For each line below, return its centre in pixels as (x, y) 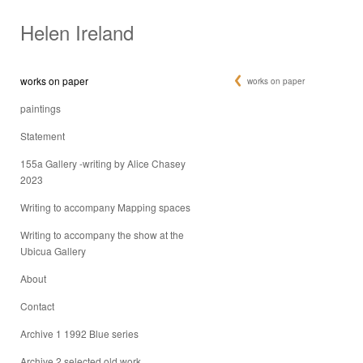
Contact (37, 306)
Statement (43, 136)
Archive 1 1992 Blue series (79, 333)
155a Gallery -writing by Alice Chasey (103, 163)
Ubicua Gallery (53, 251)
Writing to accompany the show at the (102, 235)
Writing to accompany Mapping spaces (105, 207)
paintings (41, 108)
